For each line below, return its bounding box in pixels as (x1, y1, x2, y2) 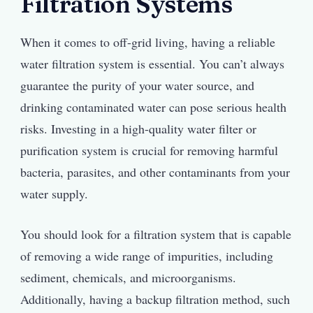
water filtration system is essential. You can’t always (20, 54, 284, 72)
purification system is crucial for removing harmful (20, 141, 278, 159)
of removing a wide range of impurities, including (20, 247, 273, 264)
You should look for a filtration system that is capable (20, 225, 291, 242)
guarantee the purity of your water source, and (20, 76, 254, 94)
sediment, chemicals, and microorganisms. (20, 268, 236, 286)
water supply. (20, 184, 88, 202)
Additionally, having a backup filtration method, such (20, 290, 290, 307)
